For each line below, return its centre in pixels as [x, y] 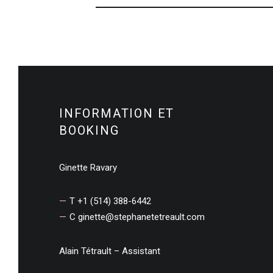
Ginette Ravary [88, 168]
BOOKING [89, 131]
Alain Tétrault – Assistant [110, 251]
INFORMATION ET [117, 114]
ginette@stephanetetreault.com [141, 217]
